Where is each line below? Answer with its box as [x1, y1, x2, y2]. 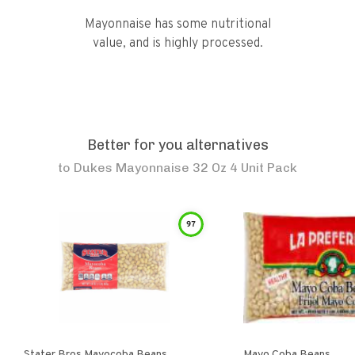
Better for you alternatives [86, 136, 269, 154]
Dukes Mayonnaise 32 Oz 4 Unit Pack [74, 160, 297, 175]
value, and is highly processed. [92, 36, 263, 52]
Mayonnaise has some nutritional [84, 17, 271, 32]
